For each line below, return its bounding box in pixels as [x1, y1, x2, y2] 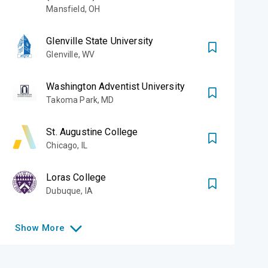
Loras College [46, 172, 106, 183]
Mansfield [46, 4, 85, 14]
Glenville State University [46, 35, 154, 47]
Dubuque [46, 186, 81, 196]
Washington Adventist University [46, 81, 185, 92]
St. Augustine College [46, 126, 138, 138]
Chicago [46, 141, 78, 150]
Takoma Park [46, 95, 98, 105]
